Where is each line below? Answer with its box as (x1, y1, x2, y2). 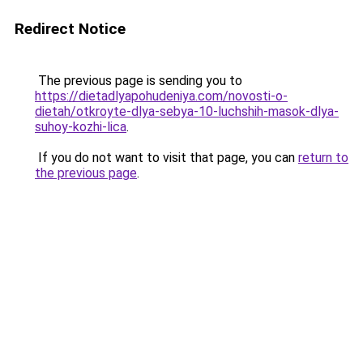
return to (298, 150, 348, 165)
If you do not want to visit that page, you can (35, 150, 298, 165)
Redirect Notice (15, 19, 126, 38)
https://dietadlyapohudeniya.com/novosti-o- (35, 88, 288, 104)
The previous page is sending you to (35, 73, 242, 88)
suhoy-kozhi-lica (35, 119, 126, 135)
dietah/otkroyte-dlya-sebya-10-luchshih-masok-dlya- (35, 104, 339, 119)
